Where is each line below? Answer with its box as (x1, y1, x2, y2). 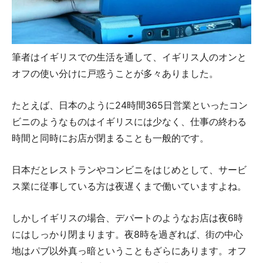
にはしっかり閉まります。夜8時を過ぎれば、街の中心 (12, 228, 243, 241)
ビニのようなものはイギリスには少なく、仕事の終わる (12, 116, 247, 128)
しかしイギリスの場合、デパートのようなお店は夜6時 (12, 212, 243, 224)
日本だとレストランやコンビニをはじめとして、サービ (12, 164, 247, 176)
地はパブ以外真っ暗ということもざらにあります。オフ (12, 245, 247, 257)
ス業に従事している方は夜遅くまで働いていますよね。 (12, 180, 247, 193)
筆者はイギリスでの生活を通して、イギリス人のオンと (12, 51, 247, 63)
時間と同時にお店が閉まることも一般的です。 (12, 132, 209, 144)
